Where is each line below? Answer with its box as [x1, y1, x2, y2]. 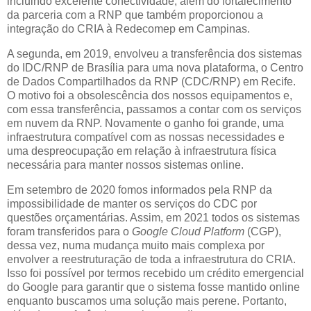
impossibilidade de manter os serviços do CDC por [7, 197, 257, 210]
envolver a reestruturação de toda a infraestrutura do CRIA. [7, 253, 296, 265]
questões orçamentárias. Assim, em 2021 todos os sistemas [7, 211, 300, 224]
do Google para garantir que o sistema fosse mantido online [7, 280, 300, 293]
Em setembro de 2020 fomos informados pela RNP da [7, 183, 272, 196]
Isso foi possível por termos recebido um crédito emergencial [7, 267, 304, 279]
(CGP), [244, 225, 281, 237]
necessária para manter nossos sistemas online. [7, 159, 244, 171]
